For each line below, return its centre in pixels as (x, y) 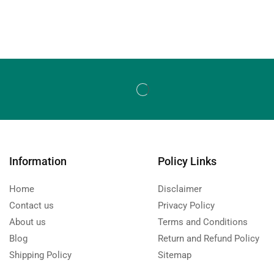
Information (38, 161)
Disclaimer (180, 189)
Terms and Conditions (202, 222)
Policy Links (187, 161)
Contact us (31, 206)
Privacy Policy (186, 206)
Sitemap (174, 255)
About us (28, 222)
